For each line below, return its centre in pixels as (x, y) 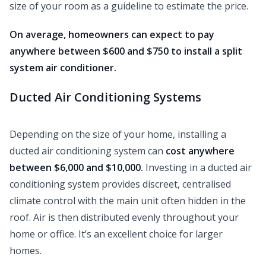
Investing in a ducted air (199, 168)
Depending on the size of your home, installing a (118, 134)
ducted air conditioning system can (88, 151)
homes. (26, 251)
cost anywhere (200, 151)
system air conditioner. (63, 68)
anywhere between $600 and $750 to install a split (126, 51)
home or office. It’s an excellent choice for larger (116, 234)
